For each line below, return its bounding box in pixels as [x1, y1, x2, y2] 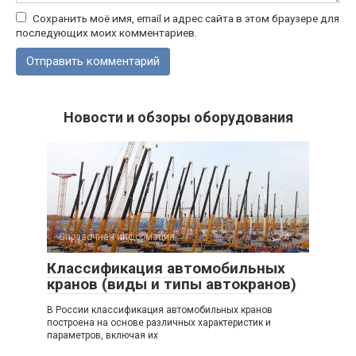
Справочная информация [59, 231, 175, 243]
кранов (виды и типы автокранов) [47, 275, 296, 294]
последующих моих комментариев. [16, 26, 197, 40]
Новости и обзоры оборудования [63, 109, 293, 126]
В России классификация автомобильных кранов [47, 304, 273, 316]
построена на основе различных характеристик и [47, 317, 271, 329]
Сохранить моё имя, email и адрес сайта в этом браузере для [33, 12, 339, 25]
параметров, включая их [47, 330, 158, 342]
